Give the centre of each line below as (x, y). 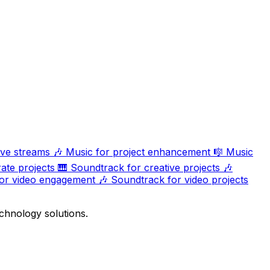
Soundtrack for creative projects (145, 168)
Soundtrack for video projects (180, 180)
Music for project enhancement (138, 152)
